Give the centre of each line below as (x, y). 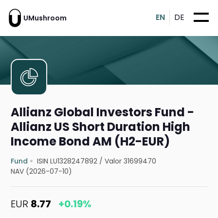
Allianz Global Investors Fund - (103, 112)
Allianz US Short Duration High (101, 127)
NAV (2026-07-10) (42, 172)
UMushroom (45, 18)
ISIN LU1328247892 (67, 161)
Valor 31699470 (131, 161)
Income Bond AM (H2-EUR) (91, 142)
